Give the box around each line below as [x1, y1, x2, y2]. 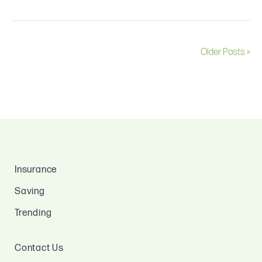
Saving [15, 185, 45, 197]
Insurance [15, 164, 58, 175]
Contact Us [15, 242, 64, 254]
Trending [15, 207, 52, 219]
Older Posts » [201, 46, 250, 58]
